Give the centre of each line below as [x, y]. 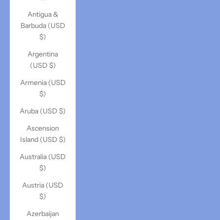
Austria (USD [43, 185]
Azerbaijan [43, 214]
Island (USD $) [43, 139]
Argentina [43, 54]
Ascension [43, 128]
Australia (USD [43, 157]
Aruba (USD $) [43, 111]
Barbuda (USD [43, 26]
